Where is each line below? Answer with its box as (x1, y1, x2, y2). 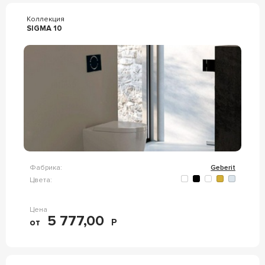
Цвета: (29, 175, 52, 185)
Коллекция (26, 15, 64, 24)
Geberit (211, 163, 236, 172)
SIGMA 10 (26, 24, 62, 33)
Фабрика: (29, 163, 62, 172)
